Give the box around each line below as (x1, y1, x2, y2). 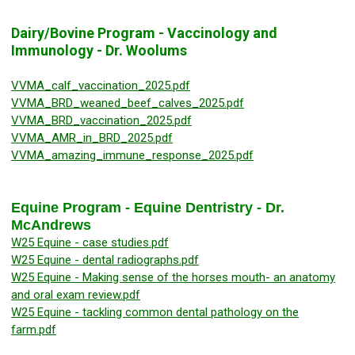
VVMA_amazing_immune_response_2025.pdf (11, 148, 254, 163)
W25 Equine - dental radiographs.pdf (11, 253, 199, 268)
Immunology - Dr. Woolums (11, 42, 187, 59)
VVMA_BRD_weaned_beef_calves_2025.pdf (11, 96, 244, 111)
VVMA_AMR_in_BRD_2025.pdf (11, 131, 173, 146)
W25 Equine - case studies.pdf (11, 235, 169, 250)
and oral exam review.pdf (11, 288, 140, 303)
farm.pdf (11, 323, 56, 338)
